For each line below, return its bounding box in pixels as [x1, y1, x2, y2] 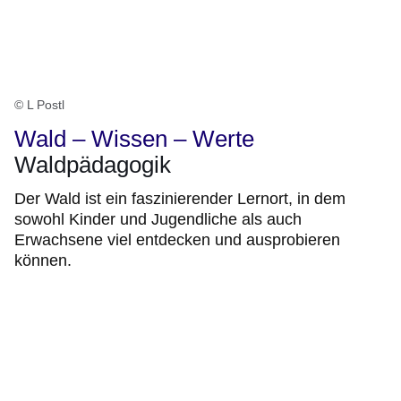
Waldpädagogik [14, 151, 171, 179]
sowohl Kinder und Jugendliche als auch [14, 210, 302, 229]
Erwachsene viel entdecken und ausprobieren [14, 231, 340, 250]
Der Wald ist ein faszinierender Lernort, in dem [14, 190, 346, 209]
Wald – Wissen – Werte [14, 125, 254, 153]
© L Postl [14, 98, 64, 113]
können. [14, 252, 72, 270]
